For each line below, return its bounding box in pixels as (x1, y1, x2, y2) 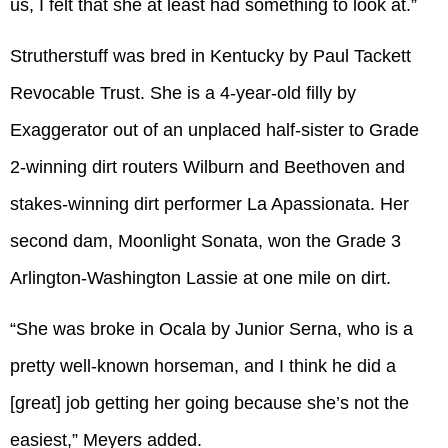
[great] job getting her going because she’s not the (10, 393, 409, 414)
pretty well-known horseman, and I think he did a (10, 356, 396, 377)
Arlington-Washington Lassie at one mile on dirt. (10, 268, 391, 289)
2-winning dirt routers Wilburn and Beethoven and (10, 157, 405, 178)
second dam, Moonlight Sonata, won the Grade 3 (10, 231, 401, 252)
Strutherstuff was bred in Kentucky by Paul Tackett (10, 46, 411, 67)
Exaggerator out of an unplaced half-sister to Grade (10, 120, 419, 141)
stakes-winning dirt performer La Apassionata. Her (10, 194, 409, 215)
